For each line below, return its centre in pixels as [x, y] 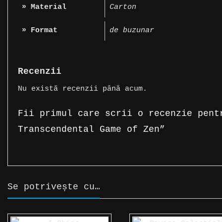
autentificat [111, 144]
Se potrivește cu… [54, 187]
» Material [44, 7]
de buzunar [132, 30]
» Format [40, 30]
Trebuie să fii [51, 144]
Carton [123, 7]
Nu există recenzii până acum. [83, 89]
